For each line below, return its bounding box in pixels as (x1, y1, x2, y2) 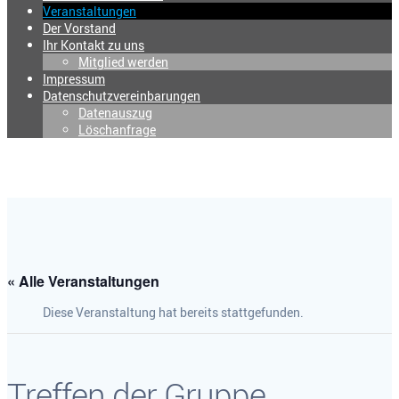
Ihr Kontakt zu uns (43, 37, 144, 53)
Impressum (43, 70, 105, 87)
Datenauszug (78, 104, 152, 121)
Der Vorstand (43, 20, 116, 37)
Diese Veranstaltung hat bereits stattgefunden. (43, 303, 304, 321)
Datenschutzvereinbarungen (43, 87, 200, 104)
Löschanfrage (78, 121, 156, 138)
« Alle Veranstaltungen (7, 270, 159, 291)
